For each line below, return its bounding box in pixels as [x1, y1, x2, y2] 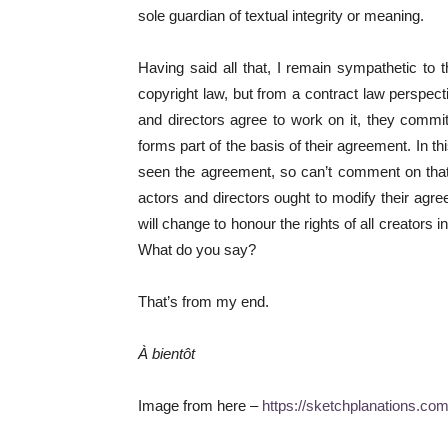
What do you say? [138, 241, 256, 258]
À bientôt [138, 345, 195, 362]
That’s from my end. [138, 293, 269, 310]
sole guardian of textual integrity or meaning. [138, 7, 424, 24]
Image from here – [138, 397, 262, 414]
